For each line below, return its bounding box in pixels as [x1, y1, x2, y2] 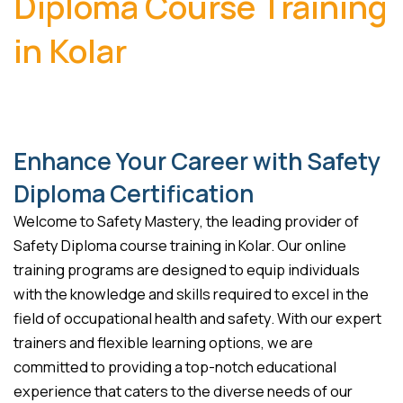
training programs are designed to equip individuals [13, 260, 360, 281]
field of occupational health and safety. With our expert [13, 309, 381, 329]
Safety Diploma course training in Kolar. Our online [13, 236, 346, 256]
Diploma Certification [13, 177, 254, 210]
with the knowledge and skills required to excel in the [13, 284, 369, 305]
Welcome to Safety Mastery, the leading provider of [13, 211, 359, 232]
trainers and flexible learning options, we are [13, 333, 313, 354]
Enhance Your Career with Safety [13, 145, 381, 178]
